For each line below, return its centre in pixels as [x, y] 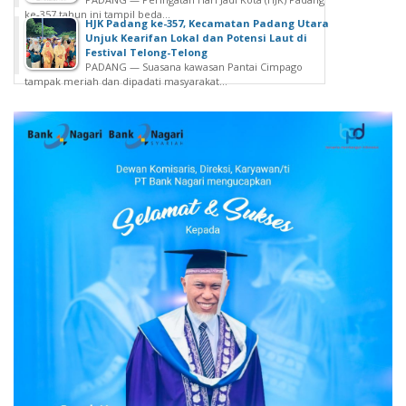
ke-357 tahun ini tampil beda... [97, 14]
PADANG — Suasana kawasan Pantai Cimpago [194, 67]
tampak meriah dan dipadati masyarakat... [126, 82]
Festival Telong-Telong [146, 53]
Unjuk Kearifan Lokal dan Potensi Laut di [196, 38]
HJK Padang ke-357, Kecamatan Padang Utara [207, 24]
